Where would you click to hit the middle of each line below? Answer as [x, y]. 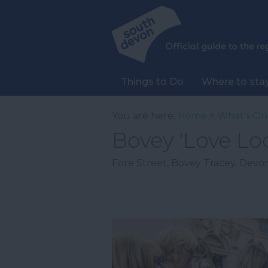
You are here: [145, 116]
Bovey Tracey [203, 163]
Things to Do [152, 82]
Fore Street [139, 163]
